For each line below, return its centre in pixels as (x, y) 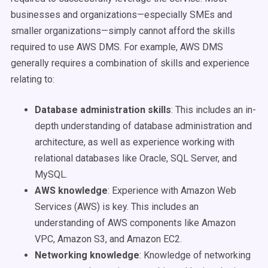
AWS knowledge (71, 191)
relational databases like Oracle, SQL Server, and (136, 158)
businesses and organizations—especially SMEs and (121, 15)
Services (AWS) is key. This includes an (117, 207)
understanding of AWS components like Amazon (135, 223)
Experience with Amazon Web (173, 191)
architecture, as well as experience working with (135, 142)
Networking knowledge (87, 255)
